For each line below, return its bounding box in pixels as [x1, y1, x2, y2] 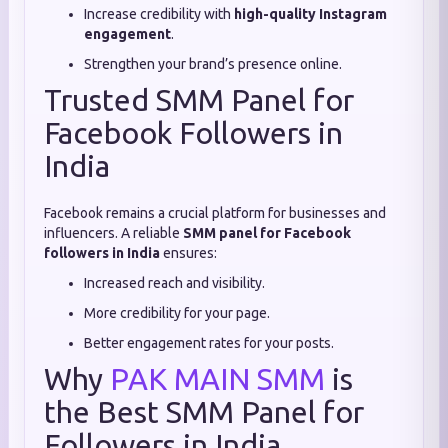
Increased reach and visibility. [84, 275, 265, 291]
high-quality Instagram [234, 6, 387, 22]
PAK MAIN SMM [110, 362, 325, 396]
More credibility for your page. [84, 305, 270, 321]
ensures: [160, 245, 217, 261]
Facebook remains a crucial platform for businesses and [44, 205, 386, 221]
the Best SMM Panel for [44, 395, 364, 429]
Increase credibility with [84, 6, 234, 22]
